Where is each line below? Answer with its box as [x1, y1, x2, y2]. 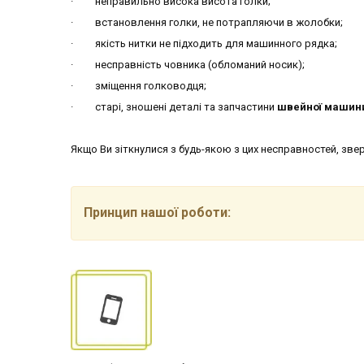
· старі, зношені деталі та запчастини [71, 100, 277, 113]
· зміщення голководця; [71, 79, 206, 92]
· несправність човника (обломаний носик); [71, 58, 305, 71]
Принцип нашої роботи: [84, 204, 231, 220]
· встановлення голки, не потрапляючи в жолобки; [71, 15, 343, 28]
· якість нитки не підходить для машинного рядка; [71, 37, 337, 50]
